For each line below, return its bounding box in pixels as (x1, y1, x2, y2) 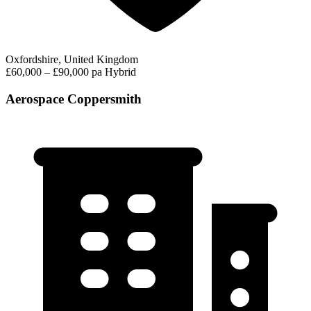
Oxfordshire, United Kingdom (6, 53, 138, 66)
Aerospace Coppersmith (6, 91, 142, 106)
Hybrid (105, 66, 136, 78)
